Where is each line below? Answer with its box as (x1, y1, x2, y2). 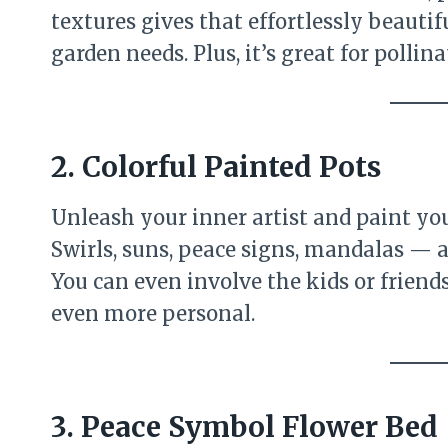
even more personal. (51, 301, 255, 326)
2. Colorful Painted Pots (51, 149, 381, 185)
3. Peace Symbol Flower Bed (51, 409, 438, 445)
